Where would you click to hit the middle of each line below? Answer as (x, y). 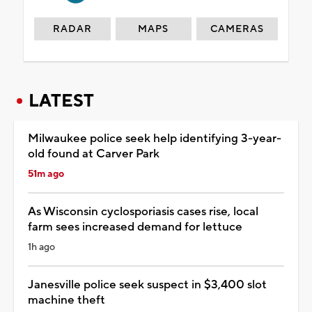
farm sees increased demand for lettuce (135, 227)
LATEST (61, 101)
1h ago (41, 247)
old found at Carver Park (94, 154)
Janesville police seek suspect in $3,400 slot (147, 284)
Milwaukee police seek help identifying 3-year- (155, 138)
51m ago (46, 174)
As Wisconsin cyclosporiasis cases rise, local (143, 211)
